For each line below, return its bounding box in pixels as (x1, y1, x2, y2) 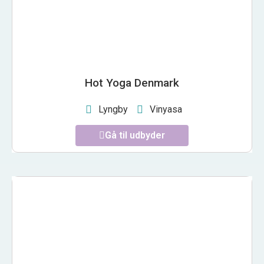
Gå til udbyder (105, 130, 165, 141)
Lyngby (98, 104, 128, 115)
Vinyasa (150, 104, 182, 115)
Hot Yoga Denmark (85, 76, 179, 90)
